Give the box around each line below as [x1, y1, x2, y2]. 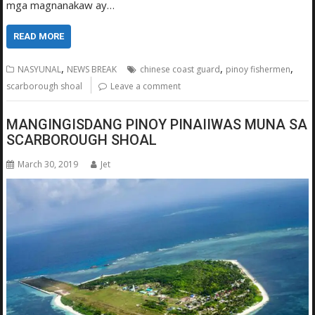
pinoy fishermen [226, 63, 291, 75]
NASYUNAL [18, 63, 62, 75]
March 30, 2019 [18, 158, 79, 171]
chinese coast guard [140, 63, 221, 75]
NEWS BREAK [67, 63, 117, 75]
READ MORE [13, 30, 65, 41]
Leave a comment [110, 79, 181, 92]
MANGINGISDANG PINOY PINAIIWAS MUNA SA [6, 116, 308, 134]
